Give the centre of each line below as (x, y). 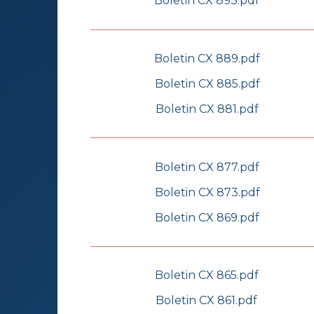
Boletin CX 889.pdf (207, 58)
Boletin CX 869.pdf (207, 217)
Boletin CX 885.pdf (207, 83)
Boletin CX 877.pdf (207, 167)
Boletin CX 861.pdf (206, 301)
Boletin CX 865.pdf (206, 275)
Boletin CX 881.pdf (207, 109)
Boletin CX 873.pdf (207, 192)
